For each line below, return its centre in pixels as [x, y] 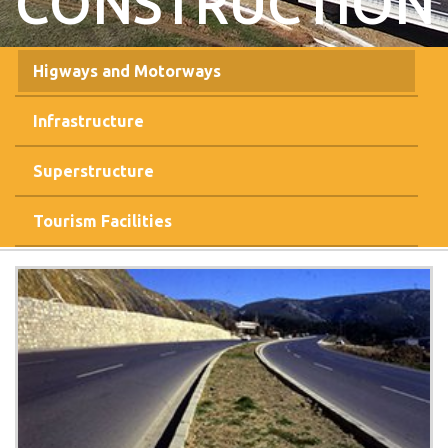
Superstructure [93, 171]
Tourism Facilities [102, 221]
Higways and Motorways [127, 71]
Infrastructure [88, 121]
